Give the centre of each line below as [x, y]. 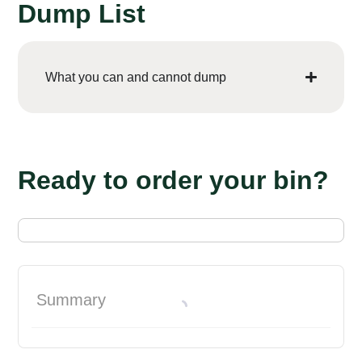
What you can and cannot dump [136, 77]
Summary [72, 299]
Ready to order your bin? [174, 180]
